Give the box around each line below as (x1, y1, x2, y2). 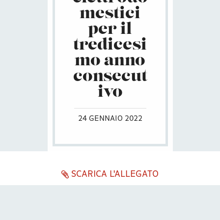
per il (88, 22, 132, 38)
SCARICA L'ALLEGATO (69, 170, 159, 180)
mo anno (75, 54, 145, 70)
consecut (73, 69, 147, 85)
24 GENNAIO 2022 (78, 115, 142, 123)
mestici (80, 6, 140, 23)
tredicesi (73, 38, 147, 54)
